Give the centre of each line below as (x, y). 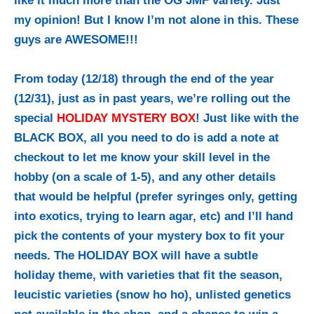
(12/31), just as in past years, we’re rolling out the (152, 98)
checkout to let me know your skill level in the (142, 157)
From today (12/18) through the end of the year (144, 78)
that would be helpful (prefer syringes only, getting (156, 196)
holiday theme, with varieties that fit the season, (148, 275)
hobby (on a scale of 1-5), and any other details (145, 177)
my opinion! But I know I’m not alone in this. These (156, 20)
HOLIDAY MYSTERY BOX (126, 118)
